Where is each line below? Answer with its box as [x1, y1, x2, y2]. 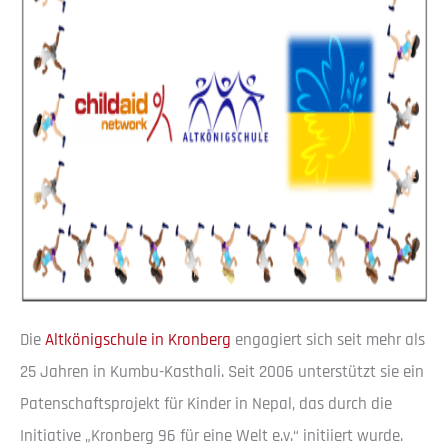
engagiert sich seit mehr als [231, 328, 425, 351]
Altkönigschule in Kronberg [45, 328, 231, 351]
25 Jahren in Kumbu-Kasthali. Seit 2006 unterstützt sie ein [20, 360, 424, 383]
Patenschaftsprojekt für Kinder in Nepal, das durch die [20, 392, 392, 415]
